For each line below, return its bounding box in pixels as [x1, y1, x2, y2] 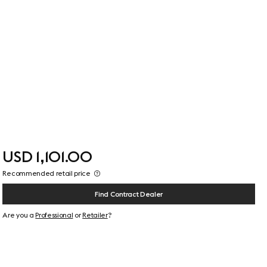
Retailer [82, 210, 108, 219]
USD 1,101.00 [2, 147, 92, 166]
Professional [35, 210, 73, 219]
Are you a [2, 210, 36, 219]
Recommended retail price [2, 169, 91, 178]
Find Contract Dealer [95, 190, 163, 198]
